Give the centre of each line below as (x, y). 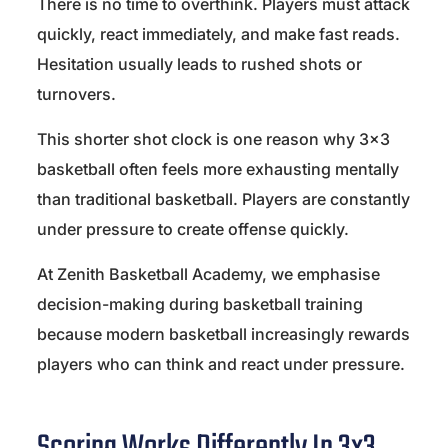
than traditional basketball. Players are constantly (223, 199)
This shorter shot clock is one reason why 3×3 (213, 139)
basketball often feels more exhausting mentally (218, 169)
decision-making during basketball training (200, 304)
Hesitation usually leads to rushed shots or (199, 64)
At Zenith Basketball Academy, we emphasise (208, 274)
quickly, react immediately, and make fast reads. (218, 34)
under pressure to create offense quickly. (193, 229)
